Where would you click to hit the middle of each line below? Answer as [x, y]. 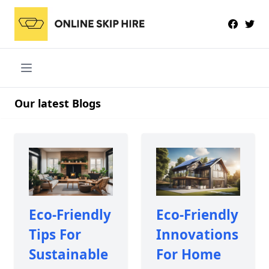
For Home [188, 254]
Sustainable [68, 254]
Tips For [55, 234]
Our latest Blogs [58, 103]
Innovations [197, 234]
